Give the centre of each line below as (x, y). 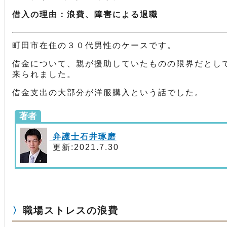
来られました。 (44, 74)
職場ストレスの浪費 (71, 211)
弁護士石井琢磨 (83, 137)
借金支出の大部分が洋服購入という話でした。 (108, 92)
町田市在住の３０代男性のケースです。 (94, 45)
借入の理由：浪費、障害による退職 (85, 14)
